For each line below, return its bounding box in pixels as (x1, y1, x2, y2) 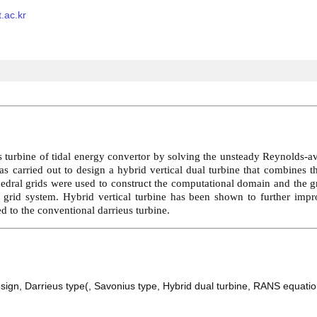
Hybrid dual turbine (163, 280, 248, 292)
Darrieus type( (25, 280, 88, 292)
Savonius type (94, 280, 157, 292)
